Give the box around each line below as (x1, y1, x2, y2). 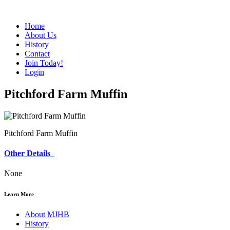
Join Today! (25, 59, 63, 67)
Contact (25, 49, 50, 58)
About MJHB (25, 210, 69, 219)
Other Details (4, 149, 54, 158)
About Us (25, 31, 56, 40)
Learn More (4, 191, 34, 198)
